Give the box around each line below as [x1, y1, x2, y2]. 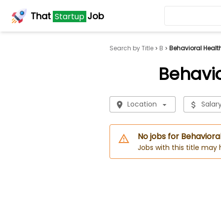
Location [127, 99, 157, 109]
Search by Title [109, 44, 153, 52]
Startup [55, 10, 84, 22]
